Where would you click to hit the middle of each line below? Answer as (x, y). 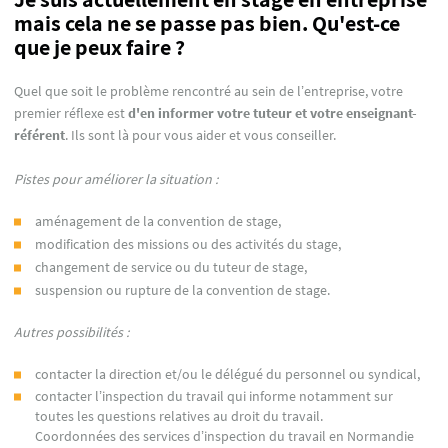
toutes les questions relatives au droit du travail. (179, 416)
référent (39, 135)
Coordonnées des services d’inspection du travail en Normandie (224, 436)
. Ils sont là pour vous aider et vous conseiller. (200, 135)
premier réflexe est (71, 113)
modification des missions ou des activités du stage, (188, 243)
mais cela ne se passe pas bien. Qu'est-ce (207, 23)
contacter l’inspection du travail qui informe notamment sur (214, 396)
